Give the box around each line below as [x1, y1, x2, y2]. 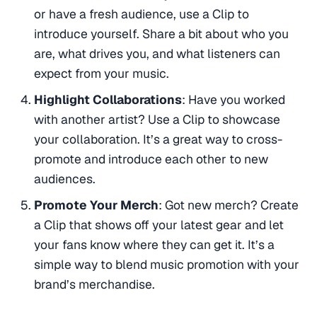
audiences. [33, 170, 96, 187]
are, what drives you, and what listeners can [33, 45, 280, 62]
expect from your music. [33, 65, 169, 81]
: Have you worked [181, 91, 285, 108]
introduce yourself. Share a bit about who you [33, 25, 289, 42]
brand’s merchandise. [33, 275, 155, 292]
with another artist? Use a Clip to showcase [33, 110, 280, 127]
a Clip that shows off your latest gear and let [33, 216, 284, 233]
